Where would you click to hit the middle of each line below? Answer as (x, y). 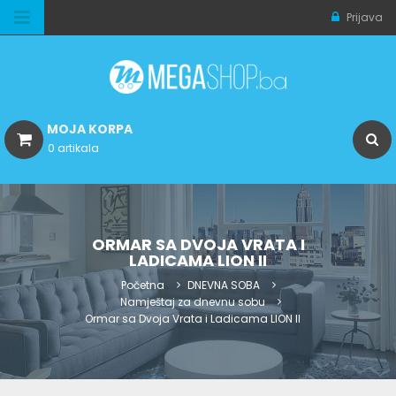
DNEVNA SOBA (223, 286)
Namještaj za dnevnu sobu (192, 302)
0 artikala (73, 148)
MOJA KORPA (90, 129)
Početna (142, 286)
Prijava (363, 17)
